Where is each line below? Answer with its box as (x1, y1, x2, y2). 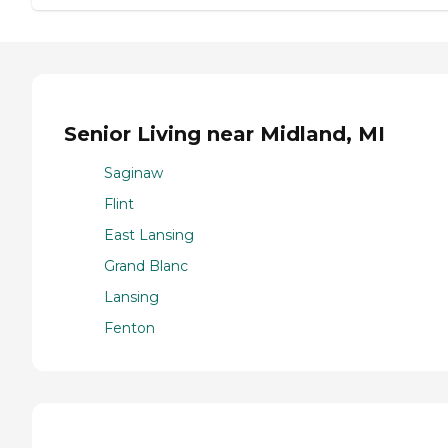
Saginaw (104, 163, 163, 182)
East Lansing (104, 225, 194, 244)
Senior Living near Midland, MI (64, 122, 385, 147)
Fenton (104, 318, 155, 337)
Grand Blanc (104, 256, 188, 275)
